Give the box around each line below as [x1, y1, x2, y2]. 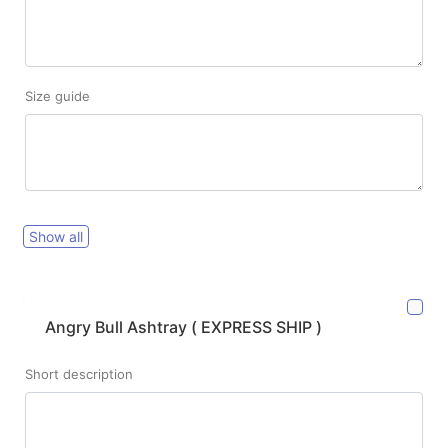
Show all [29, 228, 83, 246]
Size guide [25, 87, 90, 104]
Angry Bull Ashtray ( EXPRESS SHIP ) [45, 317, 322, 338]
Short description [25, 366, 133, 383]
